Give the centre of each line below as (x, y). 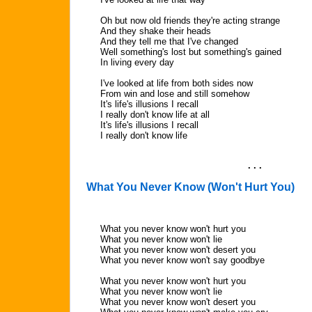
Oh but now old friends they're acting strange (190, 21)
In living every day (137, 62)
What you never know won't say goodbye (182, 260)
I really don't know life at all (155, 115)
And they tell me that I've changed (169, 41)
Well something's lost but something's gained (191, 52)
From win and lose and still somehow (175, 94)
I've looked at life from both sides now (177, 83)
